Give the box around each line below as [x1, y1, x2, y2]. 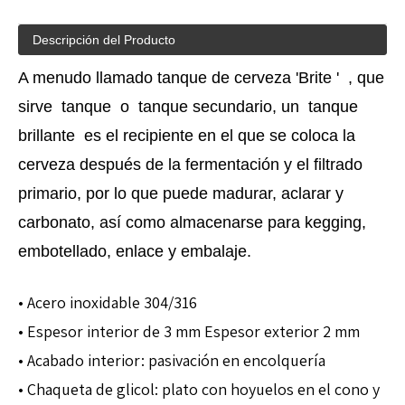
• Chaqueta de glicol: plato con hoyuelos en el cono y [18, 379, 380, 400]
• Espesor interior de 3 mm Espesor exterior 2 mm [18, 321, 360, 343]
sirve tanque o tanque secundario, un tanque [18, 98, 358, 117]
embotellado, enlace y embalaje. [18, 242, 251, 261]
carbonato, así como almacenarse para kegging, [18, 213, 366, 232]
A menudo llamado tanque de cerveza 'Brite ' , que [18, 69, 384, 88]
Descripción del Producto [33, 33, 175, 48]
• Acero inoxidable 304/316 [18, 292, 197, 314]
